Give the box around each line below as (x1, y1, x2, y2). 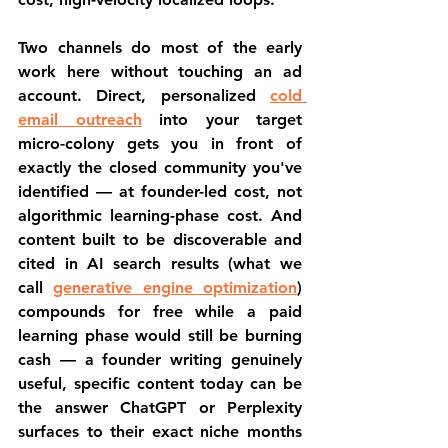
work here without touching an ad (18, 62, 302, 81)
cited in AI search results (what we (18, 254, 302, 273)
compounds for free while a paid (18, 302, 302, 321)
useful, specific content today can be (18, 374, 302, 393)
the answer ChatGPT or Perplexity (18, 398, 302, 417)
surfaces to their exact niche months (18, 422, 302, 441)
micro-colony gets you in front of (18, 134, 302, 153)
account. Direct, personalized (18, 86, 270, 105)
